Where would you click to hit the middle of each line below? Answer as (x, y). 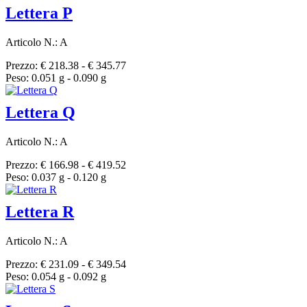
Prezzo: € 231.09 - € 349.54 (66, 264)
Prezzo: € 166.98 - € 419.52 (66, 165)
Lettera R (40, 212)
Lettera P (39, 13)
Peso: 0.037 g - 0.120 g (56, 177)
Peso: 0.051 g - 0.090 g (56, 78)
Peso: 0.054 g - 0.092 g (56, 276)
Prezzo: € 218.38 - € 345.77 (66, 66)
